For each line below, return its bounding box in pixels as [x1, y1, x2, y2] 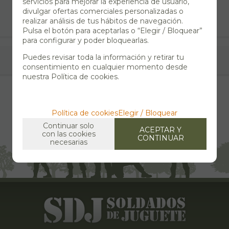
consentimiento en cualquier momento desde [22, 62, 188, 72]
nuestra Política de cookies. [22, 72, 119, 81]
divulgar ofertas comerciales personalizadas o [22, 6, 184, 16]
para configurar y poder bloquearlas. [22, 35, 149, 45]
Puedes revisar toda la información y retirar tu [22, 52, 184, 62]
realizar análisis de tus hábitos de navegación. [22, 16, 183, 26]
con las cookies [41, 129, 96, 139]
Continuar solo [43, 121, 94, 130]
